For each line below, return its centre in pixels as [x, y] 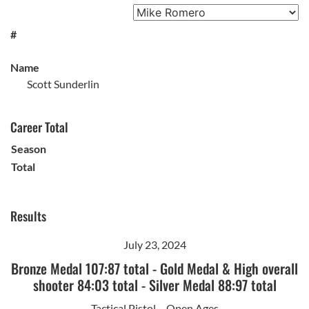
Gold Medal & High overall [229, 268]
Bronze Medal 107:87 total [80, 268]
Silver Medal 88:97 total [212, 285]
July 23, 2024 [154, 244]
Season [29, 148]
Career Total [39, 127]
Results [28, 216]
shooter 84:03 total [85, 285]
